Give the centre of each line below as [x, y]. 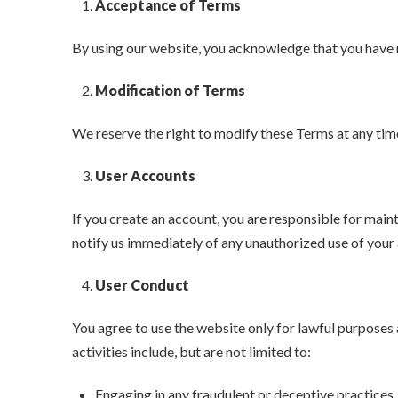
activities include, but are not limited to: [191, 352]
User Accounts [146, 176]
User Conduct [143, 285]
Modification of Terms [171, 91]
